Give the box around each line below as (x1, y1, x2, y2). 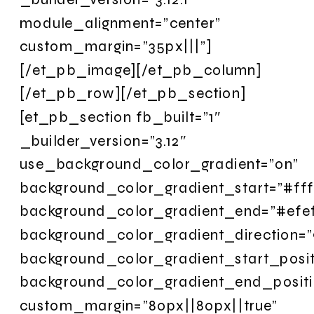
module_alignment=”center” (20, 13, 221, 32)
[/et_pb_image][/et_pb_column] (20, 60, 262, 78)
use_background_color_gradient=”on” (20, 155, 299, 173)
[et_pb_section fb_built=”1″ (20, 107, 221, 126)
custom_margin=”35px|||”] (20, 37, 212, 55)
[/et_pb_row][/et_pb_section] (20, 84, 247, 102)
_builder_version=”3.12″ (20, 131, 187, 149)
